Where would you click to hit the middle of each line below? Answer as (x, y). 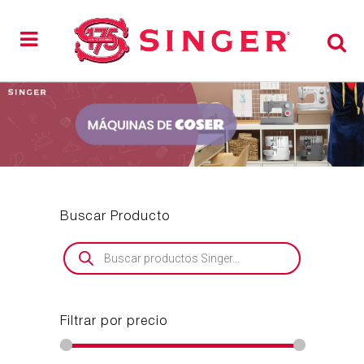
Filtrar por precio (114, 322)
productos (87, 270)
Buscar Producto (115, 217)
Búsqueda (87, 247)
